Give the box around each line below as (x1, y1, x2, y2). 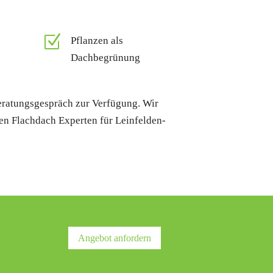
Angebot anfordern (77, 232, 151, 243)
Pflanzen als (71, 35, 124, 47)
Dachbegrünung (71, 52, 141, 64)
